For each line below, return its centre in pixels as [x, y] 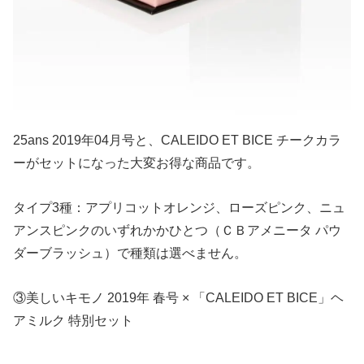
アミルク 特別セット [73, 321]
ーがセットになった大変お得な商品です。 [136, 162]
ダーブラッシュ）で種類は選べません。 [130, 253]
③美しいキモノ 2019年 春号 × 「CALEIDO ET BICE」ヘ [178, 298]
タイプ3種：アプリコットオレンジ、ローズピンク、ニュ [179, 207]
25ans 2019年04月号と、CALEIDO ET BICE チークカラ [177, 140]
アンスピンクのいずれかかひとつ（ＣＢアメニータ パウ [177, 230]
